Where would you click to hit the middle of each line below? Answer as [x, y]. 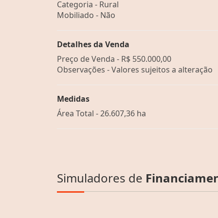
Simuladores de [101, 178]
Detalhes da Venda [93, 44]
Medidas [73, 99]
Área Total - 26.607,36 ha [101, 113]
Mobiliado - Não [86, 15]
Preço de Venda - [89, 59]
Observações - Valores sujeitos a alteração [135, 69]
